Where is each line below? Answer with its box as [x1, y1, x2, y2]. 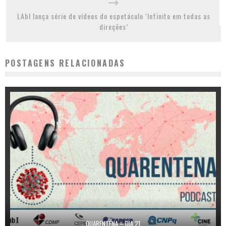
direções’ [99, 21, 128, 32]
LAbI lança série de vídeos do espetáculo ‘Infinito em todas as [17, 10, 210, 21]
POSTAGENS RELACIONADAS [5, 56, 126, 69]
